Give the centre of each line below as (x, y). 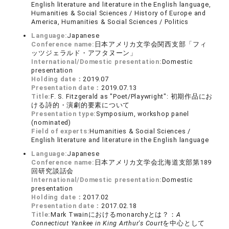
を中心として (184, 223)
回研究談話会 (53, 171)
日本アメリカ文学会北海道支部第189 (153, 163)
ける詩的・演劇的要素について (81, 105)
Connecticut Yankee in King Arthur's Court (97, 223)
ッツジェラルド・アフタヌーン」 (84, 53)
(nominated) (51, 123)
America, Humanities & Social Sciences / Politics (110, 22)
